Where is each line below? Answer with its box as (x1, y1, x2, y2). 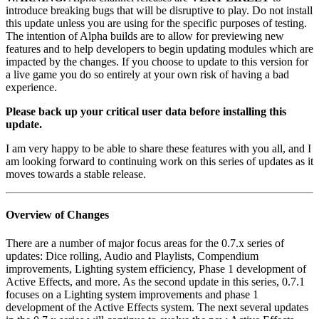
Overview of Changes (6, 209, 109, 221)
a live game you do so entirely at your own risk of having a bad (6, 68, 289, 81)
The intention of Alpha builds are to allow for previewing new (6, 30, 284, 43)
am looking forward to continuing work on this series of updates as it (6, 155, 313, 168)
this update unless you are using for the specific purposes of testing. (6, 17, 307, 30)
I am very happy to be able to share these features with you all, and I (6, 142, 311, 155)
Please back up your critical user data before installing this (6, 105, 286, 118)
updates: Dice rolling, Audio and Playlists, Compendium (6, 249, 258, 262)
